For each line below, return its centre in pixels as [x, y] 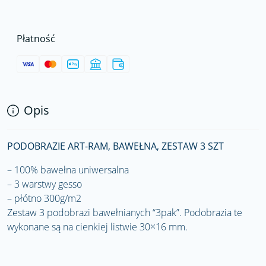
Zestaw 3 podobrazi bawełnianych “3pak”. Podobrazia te [125, 213]
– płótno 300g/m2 [44, 198]
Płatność [36, 39]
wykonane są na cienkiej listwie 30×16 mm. [97, 227]
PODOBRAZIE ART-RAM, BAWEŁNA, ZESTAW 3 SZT [115, 146]
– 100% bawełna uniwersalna [68, 170]
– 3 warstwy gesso [45, 184]
